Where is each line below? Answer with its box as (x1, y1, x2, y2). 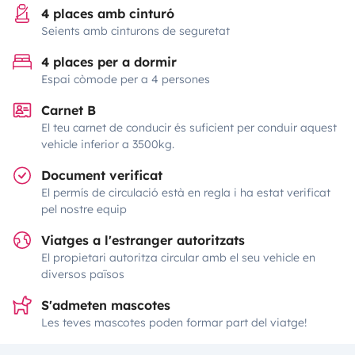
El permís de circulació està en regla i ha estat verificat (41, 185, 330, 200)
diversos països (41, 267, 124, 281)
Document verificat (41, 167, 162, 183)
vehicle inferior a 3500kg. (41, 137, 174, 151)
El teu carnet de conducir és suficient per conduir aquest (41, 120, 337, 135)
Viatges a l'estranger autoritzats (41, 232, 245, 248)
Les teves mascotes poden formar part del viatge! (41, 315, 307, 330)
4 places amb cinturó (41, 6, 174, 21)
